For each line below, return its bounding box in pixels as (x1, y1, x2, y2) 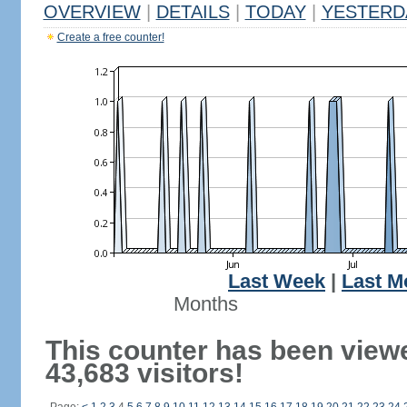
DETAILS (155, 2, 230, 22)
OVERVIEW (43, 2, 141, 22)
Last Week (228, 271, 325, 293)
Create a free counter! (56, 31, 164, 44)
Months (173, 293, 238, 315)
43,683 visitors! (45, 358, 243, 388)
